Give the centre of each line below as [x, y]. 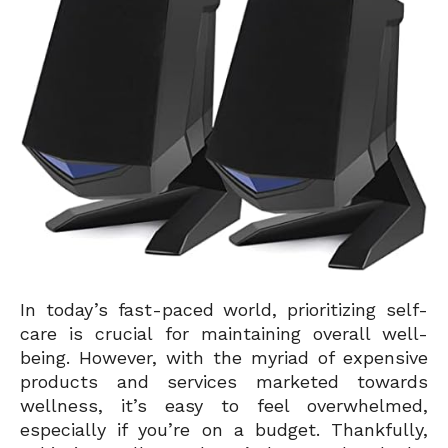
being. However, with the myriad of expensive [224, 357]
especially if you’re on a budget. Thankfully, [224, 429]
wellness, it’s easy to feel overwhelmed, [224, 405]
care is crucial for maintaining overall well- [224, 333]
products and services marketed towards [224, 381]
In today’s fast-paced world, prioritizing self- [224, 309]
